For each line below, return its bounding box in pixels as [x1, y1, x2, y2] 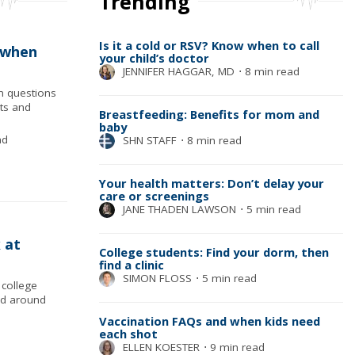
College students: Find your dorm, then [98, 244, 329, 260]
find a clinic [98, 257, 164, 273]
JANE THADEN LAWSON [122, 202, 236, 216]
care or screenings [98, 188, 209, 204]
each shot [98, 326, 158, 342]
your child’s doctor [98, 50, 209, 66]
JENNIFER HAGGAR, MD [122, 64, 235, 78]
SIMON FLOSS [122, 271, 192, 285]
